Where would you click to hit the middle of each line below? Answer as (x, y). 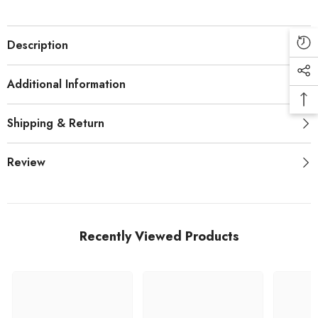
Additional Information (66, 84)
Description (38, 45)
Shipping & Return (56, 123)
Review (26, 162)
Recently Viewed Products (159, 236)
